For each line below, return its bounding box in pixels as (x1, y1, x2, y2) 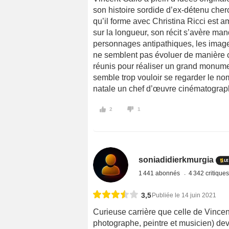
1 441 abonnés (139, 170, 182, 177)
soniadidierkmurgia (139, 155, 214, 165)
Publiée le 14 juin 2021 (152, 192, 216, 199)
